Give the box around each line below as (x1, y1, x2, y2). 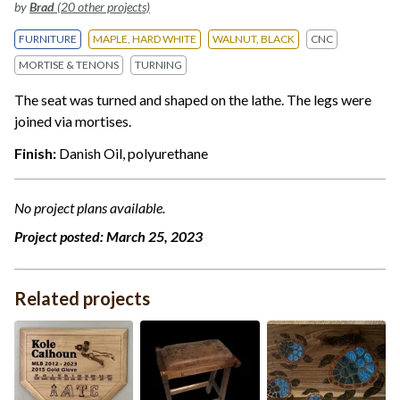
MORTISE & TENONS (19, 58, 119, 72)
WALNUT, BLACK (212, 32, 295, 46)
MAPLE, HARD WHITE (93, 32, 196, 46)
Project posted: (14, 228, 106, 246)
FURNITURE (19, 32, 77, 46)
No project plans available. (14, 199, 165, 217)
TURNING (135, 58, 182, 72)
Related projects (14, 287, 150, 310)
